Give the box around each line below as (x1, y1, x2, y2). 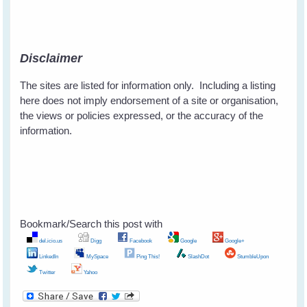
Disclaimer (20, 51, 83, 66)
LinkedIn (38, 253, 59, 260)
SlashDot (186, 253, 210, 260)
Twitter (38, 269, 56, 276)
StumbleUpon (236, 253, 269, 260)
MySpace (85, 253, 109, 260)
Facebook (128, 237, 153, 245)
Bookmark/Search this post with (20, 218, 163, 230)
